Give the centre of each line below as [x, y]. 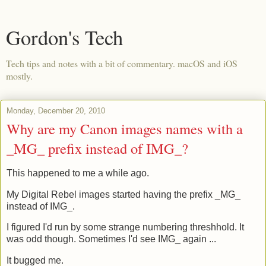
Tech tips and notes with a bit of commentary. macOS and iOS [122, 63]
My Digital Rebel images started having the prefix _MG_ [123, 194]
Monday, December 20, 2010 [56, 111]
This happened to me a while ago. [78, 173]
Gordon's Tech [64, 37]
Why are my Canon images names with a [125, 129]
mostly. [19, 76]
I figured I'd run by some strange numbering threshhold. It [125, 227]
